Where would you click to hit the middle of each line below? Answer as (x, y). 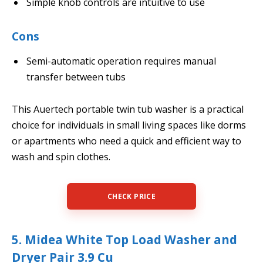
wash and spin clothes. (61, 157)
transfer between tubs (76, 77)
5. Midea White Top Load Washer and (124, 240)
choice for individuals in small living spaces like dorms (129, 125)
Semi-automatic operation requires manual (121, 61)
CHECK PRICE (131, 197)
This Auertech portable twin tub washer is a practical (128, 109)
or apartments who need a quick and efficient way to (127, 141)
